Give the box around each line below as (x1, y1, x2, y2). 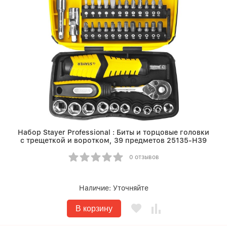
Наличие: (79, 184, 113, 193)
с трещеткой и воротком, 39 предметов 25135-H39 (20, 136, 207, 145)
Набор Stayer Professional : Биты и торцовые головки (18, 128, 209, 137)
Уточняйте (112, 184, 148, 193)
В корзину (75, 204, 112, 213)
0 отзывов (129, 154, 159, 161)
